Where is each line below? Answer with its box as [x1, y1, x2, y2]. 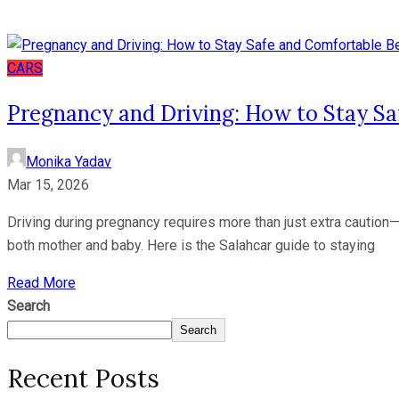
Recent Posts [7, 362, 159, 395]
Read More [7, 274, 76, 292]
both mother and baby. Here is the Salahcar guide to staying [7, 237, 375, 255]
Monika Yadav [26, 153, 111, 171]
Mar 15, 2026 [7, 176, 89, 194]
